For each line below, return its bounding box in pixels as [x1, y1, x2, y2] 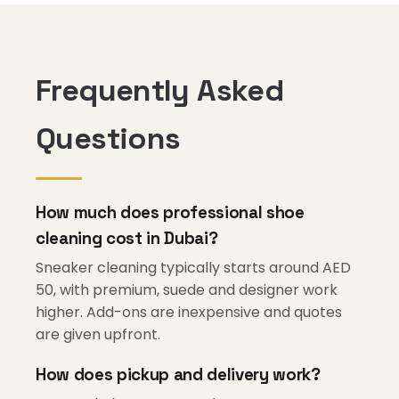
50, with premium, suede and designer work [36, 280, 338, 300]
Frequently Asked [36, 71, 284, 110]
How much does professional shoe [36, 202, 305, 223]
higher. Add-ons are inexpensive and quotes [36, 302, 342, 322]
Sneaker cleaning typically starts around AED [36, 257, 351, 278]
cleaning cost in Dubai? [36, 228, 218, 248]
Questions [36, 119, 181, 158]
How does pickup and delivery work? [36, 364, 321, 385]
